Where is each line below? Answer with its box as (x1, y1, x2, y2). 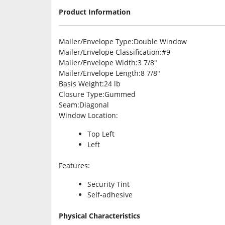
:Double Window (132, 36, 187, 46)
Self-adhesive (87, 189, 133, 199)
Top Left (87, 129, 115, 139)
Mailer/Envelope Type (59, 36, 132, 46)
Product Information (59, 7, 131, 17)
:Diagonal (77, 99, 109, 109)
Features (59, 160, 88, 170)
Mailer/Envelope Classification (59, 47, 160, 57)
